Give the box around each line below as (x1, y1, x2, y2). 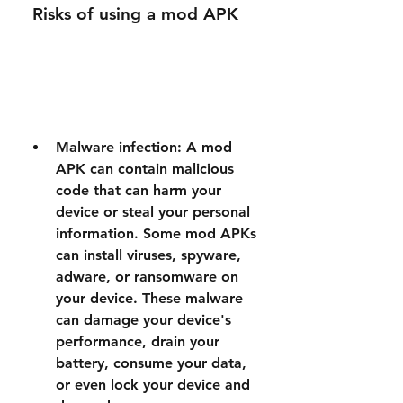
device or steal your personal (56, 203, 250, 220)
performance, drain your (56, 333, 219, 350)
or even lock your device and (56, 376, 250, 393)
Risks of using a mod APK (32, 4, 238, 24)
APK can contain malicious (56, 160, 234, 177)
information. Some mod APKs (56, 225, 256, 242)
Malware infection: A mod (56, 139, 232, 156)
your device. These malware (56, 290, 243, 307)
